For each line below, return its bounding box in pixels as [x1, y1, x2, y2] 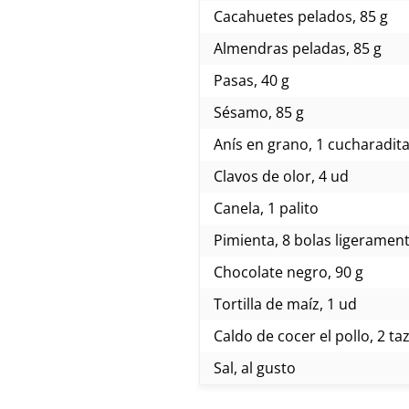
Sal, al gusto [214, 357, 296, 378]
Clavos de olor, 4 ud [214, 165, 349, 186]
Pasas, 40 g [214, 69, 289, 90]
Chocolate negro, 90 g [214, 261, 363, 282]
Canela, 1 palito [214, 197, 319, 218]
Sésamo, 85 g [214, 101, 304, 122]
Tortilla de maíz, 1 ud [214, 293, 357, 314]
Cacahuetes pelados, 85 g [214, 5, 388, 26]
